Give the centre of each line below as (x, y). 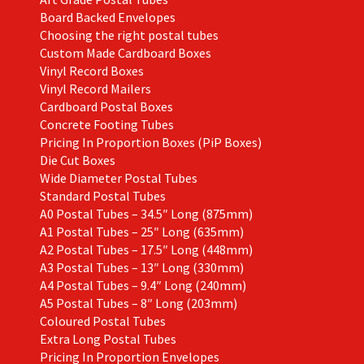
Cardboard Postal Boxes (106, 106)
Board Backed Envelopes (107, 17)
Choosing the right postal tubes (129, 35)
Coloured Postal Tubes (102, 321)
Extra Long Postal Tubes (108, 338)
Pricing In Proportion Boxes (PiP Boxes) (150, 142)
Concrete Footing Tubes (106, 124)
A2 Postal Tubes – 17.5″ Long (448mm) (146, 249)
